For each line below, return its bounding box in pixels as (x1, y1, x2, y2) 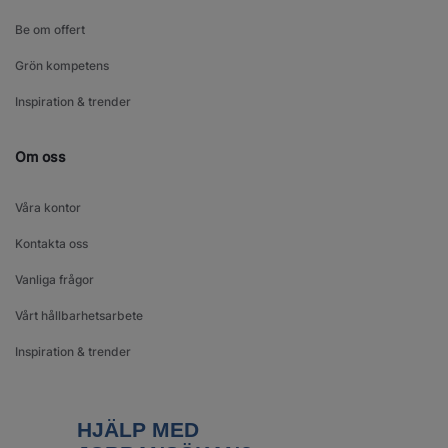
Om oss (15, 148, 66, 166)
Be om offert (15, 22, 85, 38)
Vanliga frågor (15, 272, 94, 288)
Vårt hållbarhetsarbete (15, 308, 143, 324)
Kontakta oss (15, 236, 88, 252)
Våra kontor (15, 200, 81, 216)
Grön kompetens (15, 58, 109, 74)
